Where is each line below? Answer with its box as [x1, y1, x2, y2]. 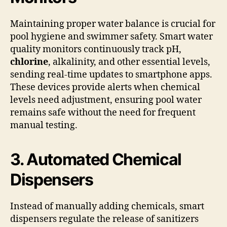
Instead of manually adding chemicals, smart [10, 201, 204, 213]
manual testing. [10, 120, 78, 132]
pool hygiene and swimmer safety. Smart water [10, 31, 213, 43]
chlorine [10, 56, 48, 68]
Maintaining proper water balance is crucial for [10, 18, 215, 30]
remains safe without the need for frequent [10, 107, 196, 119]
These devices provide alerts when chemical [10, 82, 200, 94]
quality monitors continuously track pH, [10, 44, 181, 56]
